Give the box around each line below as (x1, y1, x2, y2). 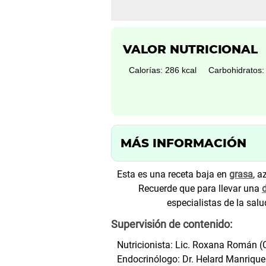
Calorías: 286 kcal (129, 65, 197, 75)
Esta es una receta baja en (117, 168, 229, 180)
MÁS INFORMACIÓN (121, 135, 246, 150)
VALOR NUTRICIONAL (123, 42, 258, 56)
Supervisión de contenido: (111, 217, 232, 230)
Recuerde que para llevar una (138, 182, 262, 194)
